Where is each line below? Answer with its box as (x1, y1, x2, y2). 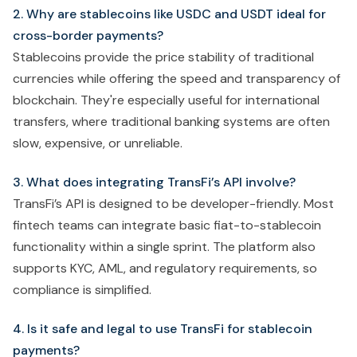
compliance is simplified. (13, 280, 151, 298)
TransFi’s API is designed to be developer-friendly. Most (13, 194, 334, 212)
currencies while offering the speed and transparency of (13, 69, 340, 87)
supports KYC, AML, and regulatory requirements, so (13, 259, 317, 277)
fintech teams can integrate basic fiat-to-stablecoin (13, 216, 321, 233)
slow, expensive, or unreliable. (13, 134, 182, 151)
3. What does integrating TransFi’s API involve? (13, 173, 296, 190)
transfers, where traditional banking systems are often (13, 112, 330, 130)
